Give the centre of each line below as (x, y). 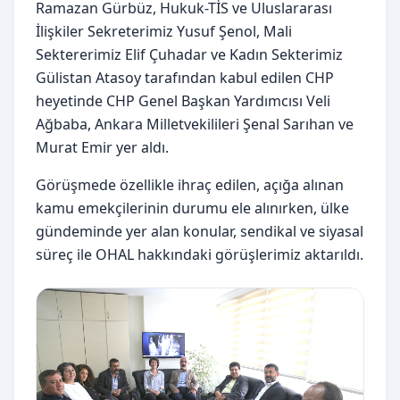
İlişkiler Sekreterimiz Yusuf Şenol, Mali (164, 31)
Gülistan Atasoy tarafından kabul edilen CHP (185, 77)
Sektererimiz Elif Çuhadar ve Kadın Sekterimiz (189, 54)
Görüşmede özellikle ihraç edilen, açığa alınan (190, 184)
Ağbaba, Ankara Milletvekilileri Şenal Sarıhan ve (195, 124)
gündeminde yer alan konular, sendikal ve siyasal (200, 231)
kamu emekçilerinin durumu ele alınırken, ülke (192, 208)
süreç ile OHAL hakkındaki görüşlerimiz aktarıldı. (200, 254)
